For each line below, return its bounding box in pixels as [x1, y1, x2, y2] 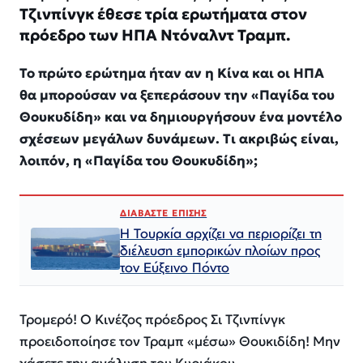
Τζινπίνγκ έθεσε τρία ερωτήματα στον [19, 4, 307, 24]
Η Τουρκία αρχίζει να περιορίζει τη [120, 224, 322, 242]
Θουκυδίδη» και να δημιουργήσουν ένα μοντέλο [19, 108, 342, 126]
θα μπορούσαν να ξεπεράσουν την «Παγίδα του [19, 86, 335, 104]
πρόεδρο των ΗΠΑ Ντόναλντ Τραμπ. [19, 25, 290, 45]
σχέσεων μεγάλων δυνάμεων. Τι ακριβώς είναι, [19, 130, 339, 147]
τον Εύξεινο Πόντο [120, 258, 229, 276]
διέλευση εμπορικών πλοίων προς [120, 241, 321, 259]
